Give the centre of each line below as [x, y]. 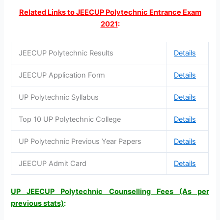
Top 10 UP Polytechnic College [70, 119]
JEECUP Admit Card [53, 163]
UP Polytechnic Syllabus [59, 97]
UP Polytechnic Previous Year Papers [80, 141]
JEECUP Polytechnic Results [66, 53]
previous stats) [38, 203]
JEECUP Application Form [62, 75]
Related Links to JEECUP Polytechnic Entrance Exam [110, 13]
